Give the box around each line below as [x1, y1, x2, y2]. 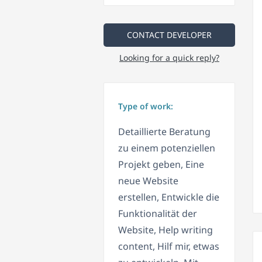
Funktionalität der [118, 207, 197, 220]
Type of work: [118, 101, 173, 112]
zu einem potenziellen [118, 142, 215, 155]
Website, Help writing [118, 223, 213, 237]
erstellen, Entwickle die [118, 191, 219, 204]
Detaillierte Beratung [118, 125, 211, 139]
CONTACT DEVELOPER [127, 29, 212, 41]
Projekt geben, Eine [118, 158, 204, 171]
